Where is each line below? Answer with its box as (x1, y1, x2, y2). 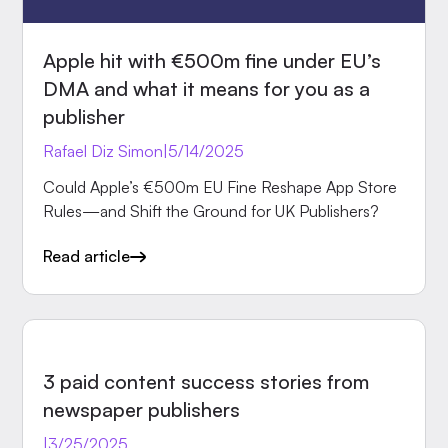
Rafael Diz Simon (43, 141, 164, 162)
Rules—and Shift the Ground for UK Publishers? (43, 201, 380, 222)
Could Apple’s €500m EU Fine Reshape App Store (43, 177, 398, 198)
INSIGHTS (55, 350, 127, 368)
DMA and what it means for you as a (43, 76, 371, 102)
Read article (43, 246, 131, 267)
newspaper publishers (43, 397, 241, 423)
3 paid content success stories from (43, 369, 370, 395)
